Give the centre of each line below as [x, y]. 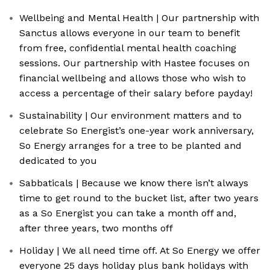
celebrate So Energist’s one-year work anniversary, [137, 130]
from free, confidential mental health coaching [128, 48]
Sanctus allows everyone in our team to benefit [130, 33]
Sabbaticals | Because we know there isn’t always [134, 183]
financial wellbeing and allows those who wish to [133, 78]
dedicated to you [58, 161]
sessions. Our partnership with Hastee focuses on [134, 63]
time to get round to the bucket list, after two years [139, 198]
